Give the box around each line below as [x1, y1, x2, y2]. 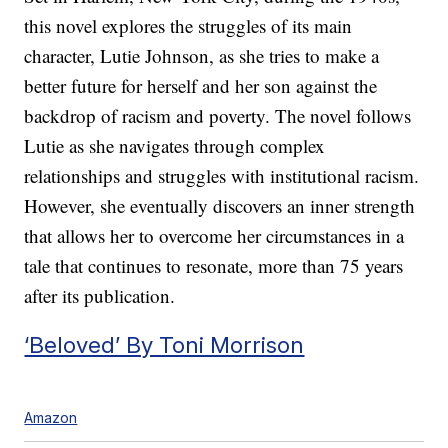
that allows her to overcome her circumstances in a [24, 223, 405, 249]
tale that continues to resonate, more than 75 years [24, 253, 404, 279]
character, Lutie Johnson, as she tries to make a [24, 43, 380, 69]
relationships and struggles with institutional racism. [24, 163, 420, 189]
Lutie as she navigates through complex [24, 133, 326, 159]
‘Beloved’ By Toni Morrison [24, 331, 305, 359]
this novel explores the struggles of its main [24, 13, 353, 39]
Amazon [24, 409, 78, 427]
